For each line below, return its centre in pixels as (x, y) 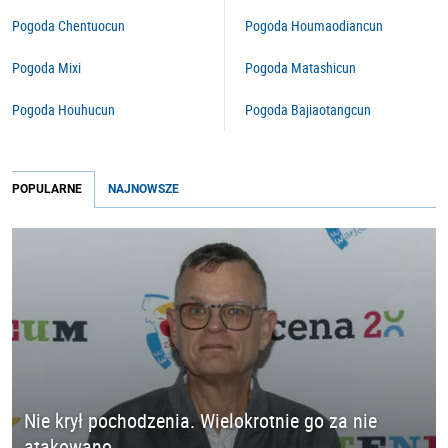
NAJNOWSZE (143, 189)
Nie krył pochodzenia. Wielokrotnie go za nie (200, 421)
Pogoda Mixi (46, 67)
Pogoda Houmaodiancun (314, 25)
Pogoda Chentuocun (68, 25)
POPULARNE (47, 189)
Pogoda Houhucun (63, 109)
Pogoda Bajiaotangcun (308, 109)
